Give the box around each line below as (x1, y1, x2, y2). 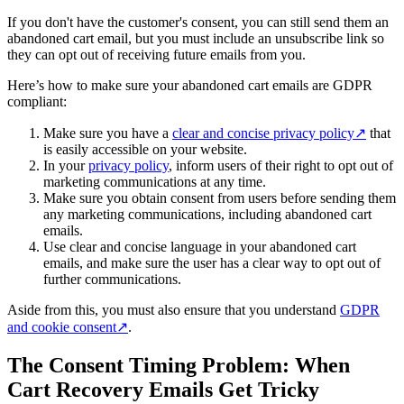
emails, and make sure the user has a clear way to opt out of (43, 255, 381, 271)
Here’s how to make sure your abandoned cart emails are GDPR (7, 78, 372, 94)
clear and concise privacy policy (172, 125, 354, 142)
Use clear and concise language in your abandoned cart (43, 239, 356, 255)
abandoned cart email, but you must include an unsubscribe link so (7, 31, 384, 47)
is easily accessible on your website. (43, 142, 247, 158)
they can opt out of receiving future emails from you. (7, 47, 306, 63)
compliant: (7, 94, 67, 110)
